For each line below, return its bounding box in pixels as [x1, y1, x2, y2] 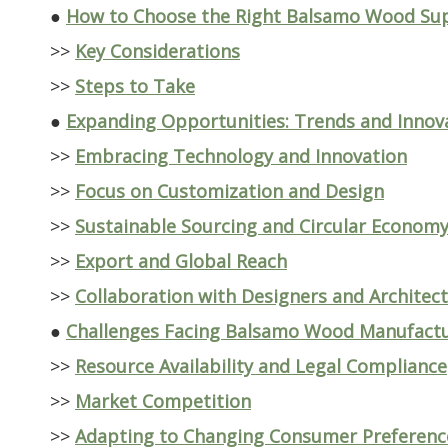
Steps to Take [75, 74, 195, 99]
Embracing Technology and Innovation [75, 144, 407, 169]
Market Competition [75, 389, 251, 414]
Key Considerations [75, 39, 240, 64]
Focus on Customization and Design [75, 179, 384, 204]
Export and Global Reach [75, 249, 287, 274]
